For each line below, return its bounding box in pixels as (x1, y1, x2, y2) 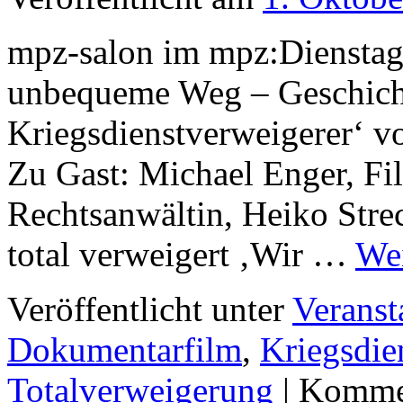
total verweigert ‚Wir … (7, 235, 355, 274)
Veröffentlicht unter (7, 290, 284, 329)
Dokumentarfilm (7, 330, 242, 370)
